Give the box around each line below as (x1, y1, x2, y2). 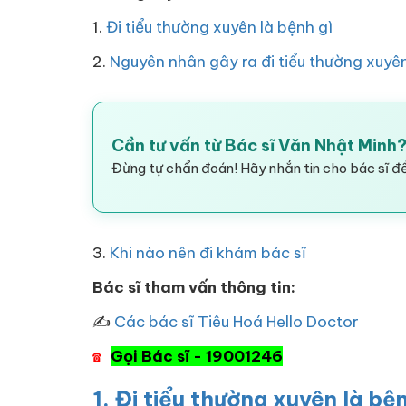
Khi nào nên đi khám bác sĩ (110, 243, 306, 263)
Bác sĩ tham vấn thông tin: (92, 277, 295, 297)
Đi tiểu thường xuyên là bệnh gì (106, 17, 333, 37)
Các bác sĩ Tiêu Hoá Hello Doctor (114, 312, 359, 332)
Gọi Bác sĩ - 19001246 (111, 346, 283, 366)
